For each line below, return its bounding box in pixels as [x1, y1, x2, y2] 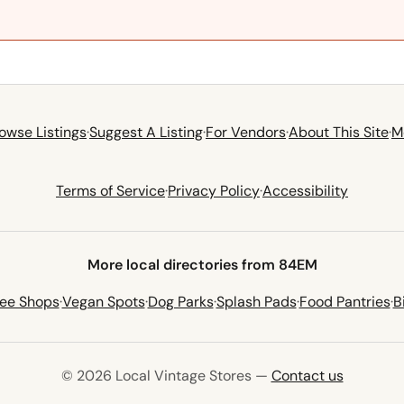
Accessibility [262, 181, 348, 201]
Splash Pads [216, 292, 297, 312]
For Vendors [206, 123, 286, 142]
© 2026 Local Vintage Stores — [60, 366, 271, 386]
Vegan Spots [61, 292, 145, 312]
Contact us [271, 366, 344, 386]
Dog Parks [147, 292, 214, 312]
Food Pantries [298, 292, 390, 312]
